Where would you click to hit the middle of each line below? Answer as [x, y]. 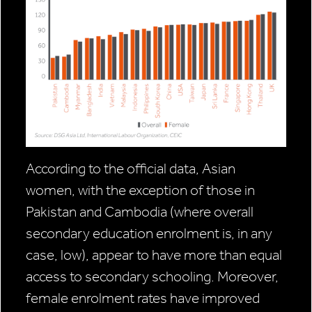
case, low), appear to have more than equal [154, 255]
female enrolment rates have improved [143, 298]
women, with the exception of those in [140, 190]
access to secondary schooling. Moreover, [152, 277]
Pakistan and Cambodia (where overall [140, 212]
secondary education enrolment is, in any [149, 234]
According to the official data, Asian [131, 169]
